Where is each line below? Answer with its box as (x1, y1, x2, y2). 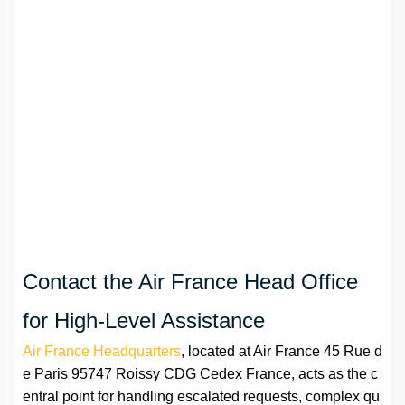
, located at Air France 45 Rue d (181, 344, 382, 360)
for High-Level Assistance (23, 308, 265, 334)
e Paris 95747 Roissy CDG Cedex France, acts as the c (23, 366, 378, 382)
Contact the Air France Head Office (23, 269, 358, 295)
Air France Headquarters (23, 344, 181, 360)
